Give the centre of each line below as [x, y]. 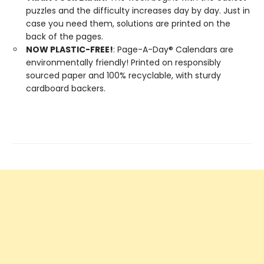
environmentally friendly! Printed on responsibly [123, 62]
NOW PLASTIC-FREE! [70, 49]
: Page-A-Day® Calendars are [173, 49]
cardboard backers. [66, 88]
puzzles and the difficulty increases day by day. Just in [138, 10]
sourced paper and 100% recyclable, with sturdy [123, 75]
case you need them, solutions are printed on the [128, 23]
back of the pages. [65, 36]
